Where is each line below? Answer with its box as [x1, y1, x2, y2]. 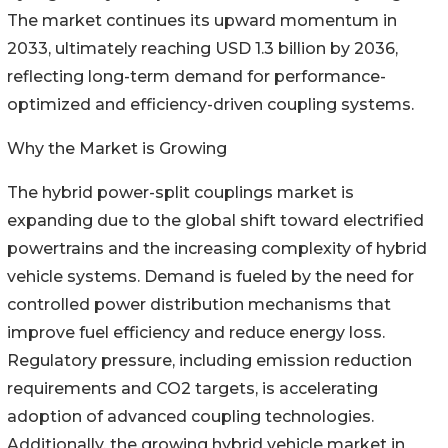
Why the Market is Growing [7, 139, 227, 159]
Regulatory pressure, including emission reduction [7, 351, 412, 371]
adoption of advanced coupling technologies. [7, 407, 374, 427]
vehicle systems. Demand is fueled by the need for [7, 267, 414, 287]
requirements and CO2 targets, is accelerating [7, 379, 378, 399]
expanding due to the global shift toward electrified [7, 211, 424, 231]
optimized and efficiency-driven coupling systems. [7, 95, 414, 115]
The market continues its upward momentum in [7, 11, 397, 31]
